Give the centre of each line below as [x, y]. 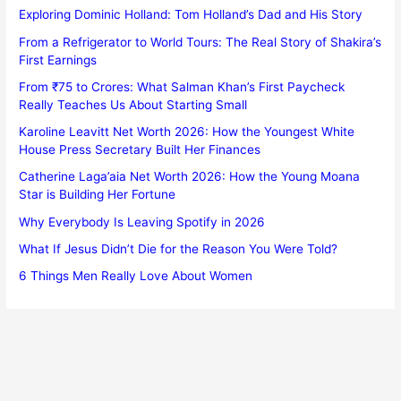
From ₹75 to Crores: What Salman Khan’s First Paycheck [182, 86]
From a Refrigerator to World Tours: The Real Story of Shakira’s [200, 42]
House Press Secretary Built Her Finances [140, 150]
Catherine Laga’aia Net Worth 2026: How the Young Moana [190, 177]
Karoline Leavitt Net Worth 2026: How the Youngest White [187, 132]
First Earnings [58, 60]
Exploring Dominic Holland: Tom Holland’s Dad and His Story [191, 15]
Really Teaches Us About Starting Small [133, 104]
